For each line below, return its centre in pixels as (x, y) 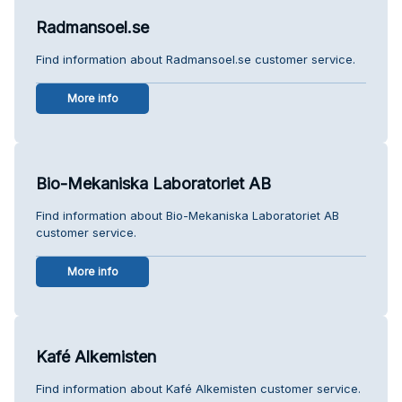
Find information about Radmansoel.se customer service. (196, 59)
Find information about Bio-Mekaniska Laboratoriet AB (188, 215)
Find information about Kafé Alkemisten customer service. (198, 388)
